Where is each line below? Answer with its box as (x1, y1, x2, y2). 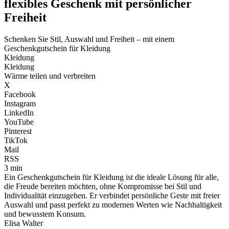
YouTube (4, 117, 34, 126)
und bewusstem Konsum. (4, 209, 86, 218)
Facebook (4, 89, 36, 99)
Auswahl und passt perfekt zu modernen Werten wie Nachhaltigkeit (4, 200, 222, 209)
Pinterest (4, 126, 32, 135)
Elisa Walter (4, 218, 43, 227)
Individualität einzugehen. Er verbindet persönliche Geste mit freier (4, 191, 220, 200)
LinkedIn (4, 108, 34, 117)
